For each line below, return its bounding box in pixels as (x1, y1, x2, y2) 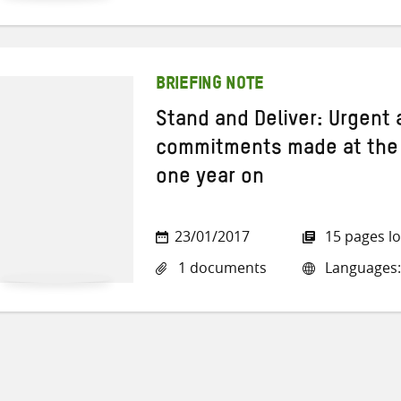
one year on (156, 175, 264, 186)
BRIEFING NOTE (156, 81, 265, 90)
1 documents (175, 258, 267, 278)
